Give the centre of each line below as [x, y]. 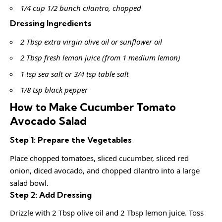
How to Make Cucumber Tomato [93, 107]
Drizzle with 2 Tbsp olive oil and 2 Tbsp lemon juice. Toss [107, 213]
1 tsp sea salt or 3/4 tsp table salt [75, 74]
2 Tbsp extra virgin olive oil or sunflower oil [91, 41]
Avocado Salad [48, 121]
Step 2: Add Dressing [51, 194]
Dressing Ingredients [51, 24]
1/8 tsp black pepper [54, 90]
